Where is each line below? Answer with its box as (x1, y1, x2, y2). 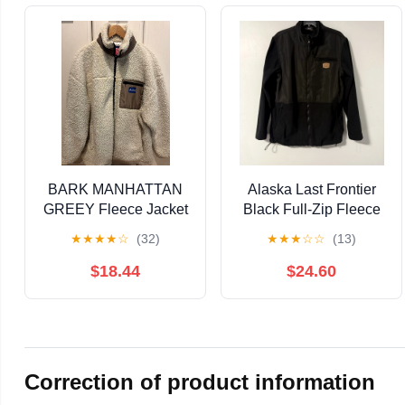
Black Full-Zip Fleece (242, 202, 381, 218)
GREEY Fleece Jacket (42, 202, 188, 218)
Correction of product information (24, 369, 376, 394)
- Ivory (96, 221, 136, 238)
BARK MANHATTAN (48, 182, 184, 198)
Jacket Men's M (262, 221, 362, 238)
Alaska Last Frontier (247, 182, 376, 198)
